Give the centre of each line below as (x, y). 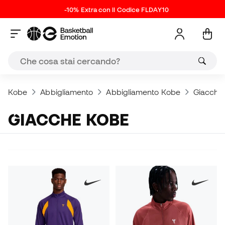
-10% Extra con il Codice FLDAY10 (117, 10)
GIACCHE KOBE (75, 119)
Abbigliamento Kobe (143, 92)
